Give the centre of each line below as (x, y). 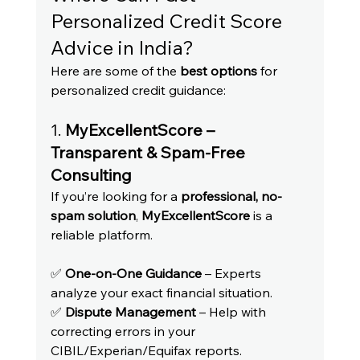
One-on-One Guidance (133, 274)
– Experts (233, 274)
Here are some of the (115, 71)
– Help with (232, 312)
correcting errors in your (124, 331)
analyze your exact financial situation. (161, 293)
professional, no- (231, 196)
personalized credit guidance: (138, 90)
